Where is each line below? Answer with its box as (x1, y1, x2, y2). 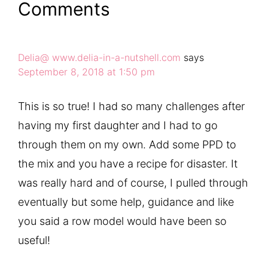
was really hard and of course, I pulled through (18, 176, 248, 189)
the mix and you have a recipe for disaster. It (18, 157, 237, 170)
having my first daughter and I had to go (18, 118, 218, 132)
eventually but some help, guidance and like (18, 195, 234, 208)
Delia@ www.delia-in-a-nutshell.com (18, 51, 181, 63)
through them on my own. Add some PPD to (18, 138, 236, 151)
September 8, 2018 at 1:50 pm (18, 65, 155, 78)
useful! (18, 233, 50, 246)
